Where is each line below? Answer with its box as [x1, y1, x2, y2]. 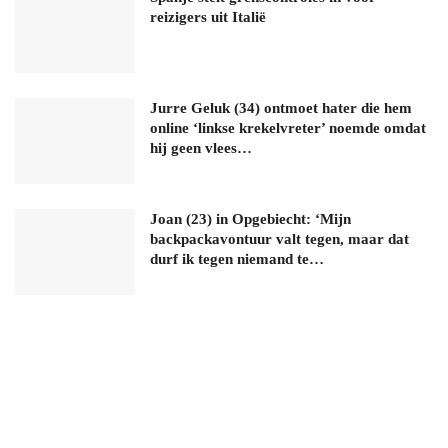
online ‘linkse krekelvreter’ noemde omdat [150, 119, 426, 136]
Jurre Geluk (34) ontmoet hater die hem [150, 99, 412, 116]
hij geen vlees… [150, 139, 252, 156]
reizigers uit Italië [150, 9, 266, 26]
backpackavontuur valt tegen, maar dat [150, 230, 409, 247]
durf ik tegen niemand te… [150, 250, 324, 267]
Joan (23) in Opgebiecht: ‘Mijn [150, 210, 351, 227]
